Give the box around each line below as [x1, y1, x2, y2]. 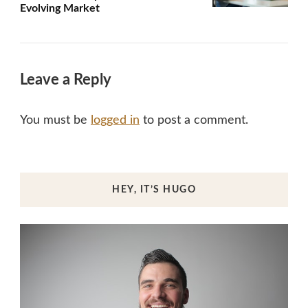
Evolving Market [20, 2, 100, 14]
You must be [20, 113, 91, 126]
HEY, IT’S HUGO [112, 184, 196, 195]
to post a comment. [140, 113, 248, 126]
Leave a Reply [20, 71, 114, 87]
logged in [91, 113, 140, 126]
